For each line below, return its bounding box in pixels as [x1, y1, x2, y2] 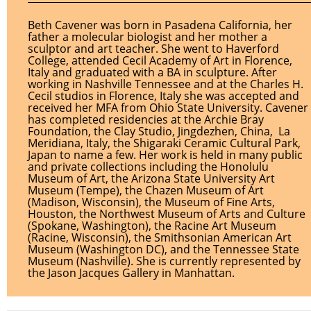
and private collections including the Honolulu [28, 159, 269, 174]
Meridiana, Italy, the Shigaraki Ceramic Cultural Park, [28, 135, 301, 151]
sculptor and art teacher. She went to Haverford [28, 41, 279, 56]
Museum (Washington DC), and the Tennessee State [28, 242, 299, 257]
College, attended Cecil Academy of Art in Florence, [28, 53, 292, 68]
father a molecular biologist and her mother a [28, 29, 267, 44]
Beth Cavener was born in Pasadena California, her [28, 17, 292, 33]
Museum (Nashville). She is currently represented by [28, 253, 301, 269]
